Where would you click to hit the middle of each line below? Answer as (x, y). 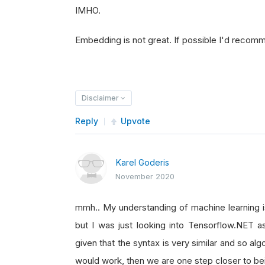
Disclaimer (101, 98)
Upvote (135, 121)
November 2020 (145, 176)
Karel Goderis (143, 162)
